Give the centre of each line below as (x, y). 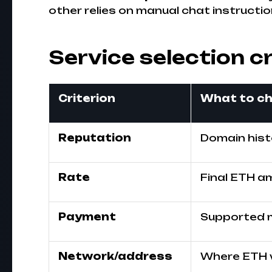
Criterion (87, 98)
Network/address (115, 256)
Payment (87, 217)
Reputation (95, 138)
